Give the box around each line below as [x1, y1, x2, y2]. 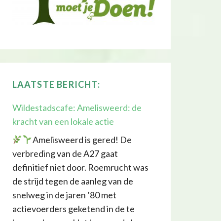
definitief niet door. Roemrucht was [12, 162, 148, 173]
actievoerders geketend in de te [12, 203, 135, 215]
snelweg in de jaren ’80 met [12, 189, 116, 201]
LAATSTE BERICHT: [12, 79, 100, 90]
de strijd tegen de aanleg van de [12, 176, 133, 187]
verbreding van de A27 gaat [12, 148, 118, 159]
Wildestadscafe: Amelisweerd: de [12, 102, 142, 113]
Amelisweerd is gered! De [32, 134, 132, 146]
